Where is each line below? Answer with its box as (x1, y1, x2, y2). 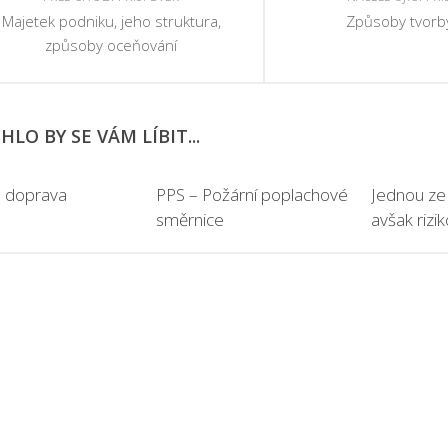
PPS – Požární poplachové (156, 183, 349, 206)
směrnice (156, 208, 225, 231)
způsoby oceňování (45, 35, 177, 55)
